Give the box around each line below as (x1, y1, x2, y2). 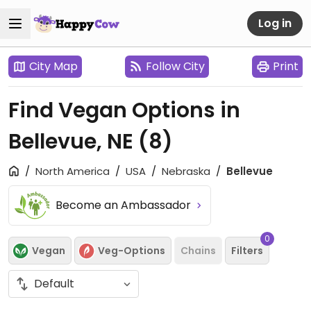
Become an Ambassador (56, 197, 194, 213)
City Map (29, 58, 78, 74)
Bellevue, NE (8, 127, 138, 156)
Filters (231, 243, 263, 258)
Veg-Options (98, 243, 165, 258)
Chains (180, 243, 216, 258)
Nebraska (162, 164, 210, 178)
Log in (258, 15, 292, 31)
